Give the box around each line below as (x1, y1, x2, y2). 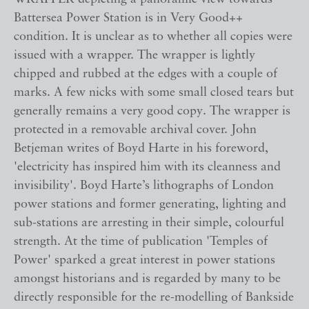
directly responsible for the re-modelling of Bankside (14, 291, 294, 305)
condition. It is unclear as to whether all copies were (14, 30, 292, 44)
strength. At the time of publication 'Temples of (14, 235, 268, 249)
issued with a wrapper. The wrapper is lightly (14, 49, 255, 63)
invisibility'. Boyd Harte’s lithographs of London (14, 179, 274, 193)
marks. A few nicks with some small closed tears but (14, 86, 294, 100)
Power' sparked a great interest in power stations (14, 254, 275, 268)
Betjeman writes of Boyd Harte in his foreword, (14, 142, 268, 156)
